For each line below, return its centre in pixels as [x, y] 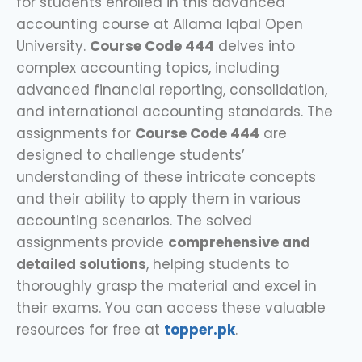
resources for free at [90, 329]
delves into [255, 46]
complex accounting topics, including [148, 67]
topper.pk [200, 329]
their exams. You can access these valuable [171, 307]
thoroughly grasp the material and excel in [166, 286]
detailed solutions [81, 264]
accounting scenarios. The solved [134, 220]
